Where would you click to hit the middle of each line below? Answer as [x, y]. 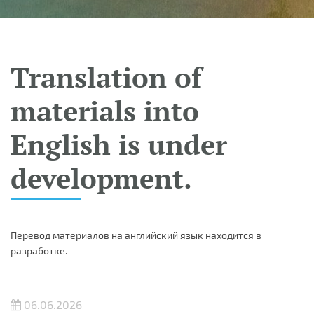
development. [101, 178]
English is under [119, 144]
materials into [105, 110]
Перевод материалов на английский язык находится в [136, 235]
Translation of [106, 77]
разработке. [39, 251]
